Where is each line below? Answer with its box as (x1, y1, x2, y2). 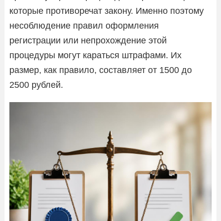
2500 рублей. (9, 79, 63, 90)
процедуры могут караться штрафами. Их (9, 50, 182, 60)
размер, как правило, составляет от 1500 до (9, 65, 192, 75)
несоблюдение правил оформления (9, 20, 159, 31)
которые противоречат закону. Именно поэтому (9, 5, 204, 16)
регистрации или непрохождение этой (9, 35, 167, 45)
